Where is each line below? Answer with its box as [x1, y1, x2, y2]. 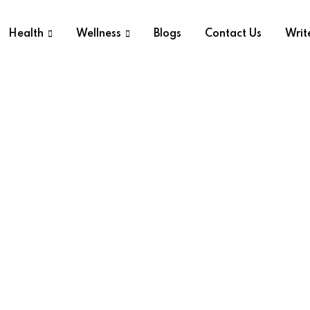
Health [8, 28, 44, 39]
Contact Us [204, 28, 262, 39]
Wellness [75, 28, 121, 39]
